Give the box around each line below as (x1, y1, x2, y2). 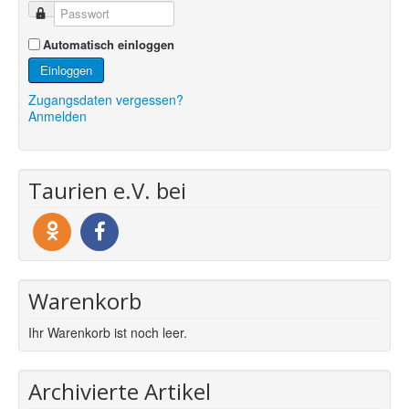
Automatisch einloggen (43, 35, 174, 53)
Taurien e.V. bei (28, 174, 186, 205)
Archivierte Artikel (28, 375, 211, 406)
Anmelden (28, 106, 87, 125)
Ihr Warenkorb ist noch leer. (28, 322, 187, 341)
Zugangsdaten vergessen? (28, 89, 184, 109)
